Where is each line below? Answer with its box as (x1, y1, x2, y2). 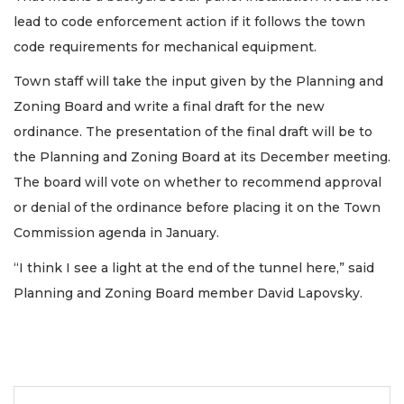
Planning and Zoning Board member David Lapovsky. (14, 284, 363, 301)
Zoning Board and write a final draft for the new (14, 98, 325, 115)
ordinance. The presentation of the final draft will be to (14, 124, 372, 141)
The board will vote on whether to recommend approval (14, 174, 381, 191)
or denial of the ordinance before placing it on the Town (14, 199, 381, 216)
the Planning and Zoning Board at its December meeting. (14, 149, 390, 166)
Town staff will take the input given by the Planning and (14, 73, 383, 90)
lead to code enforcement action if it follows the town (14, 13, 365, 30)
